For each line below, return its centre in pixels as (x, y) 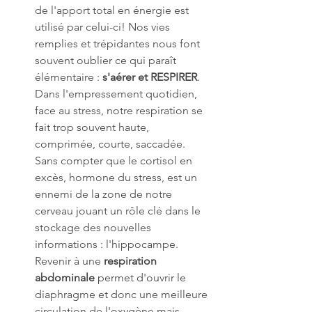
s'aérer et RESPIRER (150, 77)
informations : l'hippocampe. (108, 244)
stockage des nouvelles (94, 227)
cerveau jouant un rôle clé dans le (119, 210)
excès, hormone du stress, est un (117, 177)
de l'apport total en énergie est (113, 10)
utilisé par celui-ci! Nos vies (104, 26)
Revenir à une (69, 260)
